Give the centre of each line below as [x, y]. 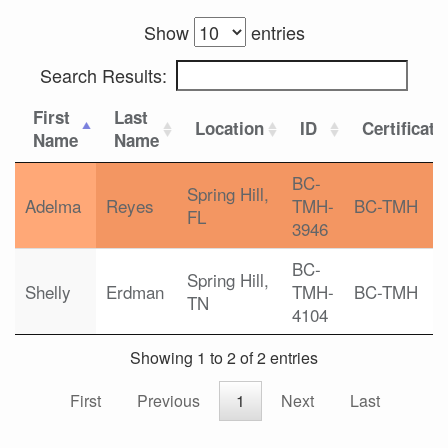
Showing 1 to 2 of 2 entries [224, 358]
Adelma [53, 205]
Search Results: [103, 75]
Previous [168, 401]
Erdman [135, 291]
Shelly [48, 291]
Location [229, 128]
